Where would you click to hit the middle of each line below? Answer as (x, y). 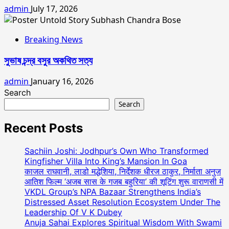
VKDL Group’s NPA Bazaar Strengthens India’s (113, 192)
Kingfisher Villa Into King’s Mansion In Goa (106, 161)
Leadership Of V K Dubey (73, 212)
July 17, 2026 (54, 8)
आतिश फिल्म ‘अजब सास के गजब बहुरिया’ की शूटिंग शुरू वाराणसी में (124, 182)
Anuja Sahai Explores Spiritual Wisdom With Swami (123, 223)
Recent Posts (43, 128)
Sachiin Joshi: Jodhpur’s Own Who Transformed (117, 151)
